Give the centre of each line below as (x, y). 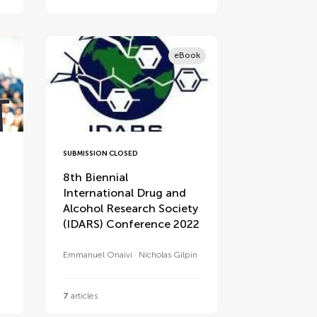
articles (83, 296)
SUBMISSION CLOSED (101, 154)
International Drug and (125, 193)
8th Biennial (96, 178)
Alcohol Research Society (131, 209)
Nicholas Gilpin (168, 255)
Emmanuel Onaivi (98, 255)
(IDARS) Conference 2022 (132, 224)
